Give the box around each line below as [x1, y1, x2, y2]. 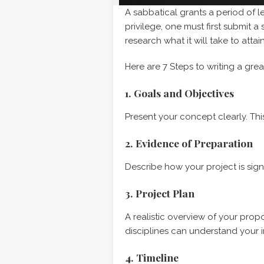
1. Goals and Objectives [125, 86, 234, 100]
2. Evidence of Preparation [125, 136, 253, 150]
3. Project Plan [125, 186, 194, 200]
